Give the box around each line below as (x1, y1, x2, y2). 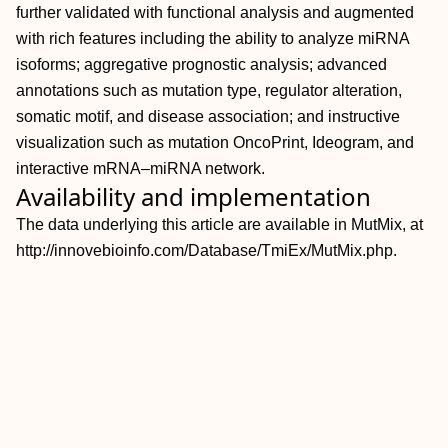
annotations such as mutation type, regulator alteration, (16, 82, 402, 99)
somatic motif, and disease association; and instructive (16, 108, 400, 125)
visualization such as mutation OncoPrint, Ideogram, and (16, 134, 414, 151)
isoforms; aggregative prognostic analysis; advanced (16, 56, 387, 73)
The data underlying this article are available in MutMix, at (16, 216, 423, 233)
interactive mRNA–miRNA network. (16, 160, 265, 177)
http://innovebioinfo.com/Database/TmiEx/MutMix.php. (16, 242, 397, 259)
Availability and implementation (16, 180, 371, 213)
